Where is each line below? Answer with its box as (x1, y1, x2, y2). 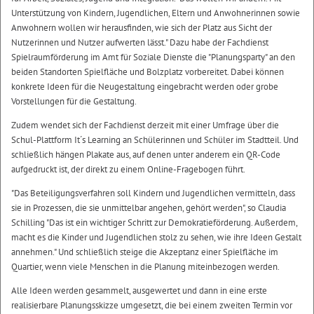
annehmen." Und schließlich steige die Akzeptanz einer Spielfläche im (11, 246, 278, 259)
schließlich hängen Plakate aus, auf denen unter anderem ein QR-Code (11, 149, 280, 161)
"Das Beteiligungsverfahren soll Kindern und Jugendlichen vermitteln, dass (11, 187, 295, 200)
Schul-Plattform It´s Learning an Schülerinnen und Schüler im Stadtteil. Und (11, 134, 299, 146)
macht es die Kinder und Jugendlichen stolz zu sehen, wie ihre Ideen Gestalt (11, 231, 301, 244)
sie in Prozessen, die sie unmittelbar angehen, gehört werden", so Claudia (11, 202, 286, 214)
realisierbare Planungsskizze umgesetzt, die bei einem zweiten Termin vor (11, 299, 292, 312)
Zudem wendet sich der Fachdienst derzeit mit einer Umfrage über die (11, 119, 279, 132)
